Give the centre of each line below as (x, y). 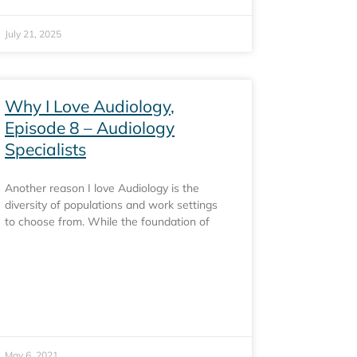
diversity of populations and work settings (111, 205)
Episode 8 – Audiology (90, 127)
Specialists (45, 149)
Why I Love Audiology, (90, 106)
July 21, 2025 (33, 34)
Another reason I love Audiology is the (102, 188)
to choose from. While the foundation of (107, 222)
